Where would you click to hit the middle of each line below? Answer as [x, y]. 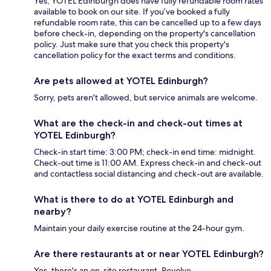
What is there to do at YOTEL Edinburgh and [134, 199]
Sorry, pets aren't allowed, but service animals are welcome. [146, 97]
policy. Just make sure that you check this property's [132, 44]
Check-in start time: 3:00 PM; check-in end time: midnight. [145, 152]
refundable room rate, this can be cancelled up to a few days [148, 22]
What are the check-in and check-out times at [138, 123]
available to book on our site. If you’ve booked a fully [132, 11]
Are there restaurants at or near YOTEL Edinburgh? [149, 253]
